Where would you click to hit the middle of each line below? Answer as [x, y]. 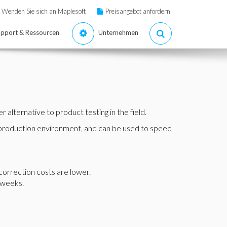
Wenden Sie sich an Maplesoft [44, 11]
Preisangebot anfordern [138, 11]
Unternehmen [118, 32]
